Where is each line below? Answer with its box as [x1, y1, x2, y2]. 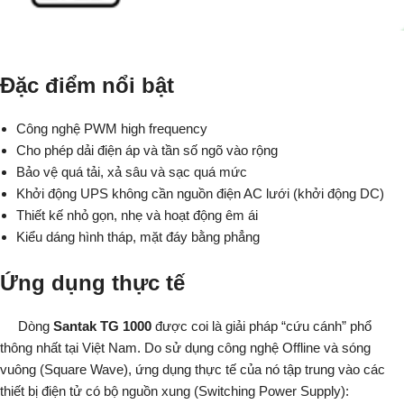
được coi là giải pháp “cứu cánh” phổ [151, 318, 372, 335]
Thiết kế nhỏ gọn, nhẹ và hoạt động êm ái [16, 207, 258, 223]
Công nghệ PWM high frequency [16, 120, 207, 136]
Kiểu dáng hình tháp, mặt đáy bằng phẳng [16, 228, 260, 244]
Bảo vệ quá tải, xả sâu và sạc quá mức [16, 163, 247, 179]
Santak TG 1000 [53, 318, 151, 335]
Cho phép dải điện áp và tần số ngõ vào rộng [16, 142, 278, 158]
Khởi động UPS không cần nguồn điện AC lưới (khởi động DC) [16, 185, 384, 201]
